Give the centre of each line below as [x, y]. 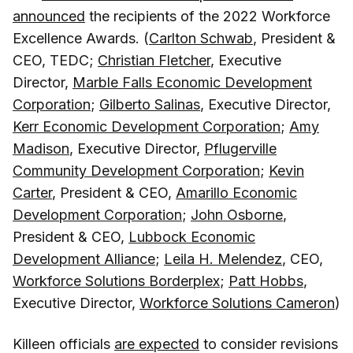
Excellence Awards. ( [81, 38]
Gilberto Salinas [150, 104]
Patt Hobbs [266, 281]
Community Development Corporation [136, 170]
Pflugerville [240, 148]
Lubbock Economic [192, 236]
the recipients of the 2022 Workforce [208, 16]
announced [49, 16]
